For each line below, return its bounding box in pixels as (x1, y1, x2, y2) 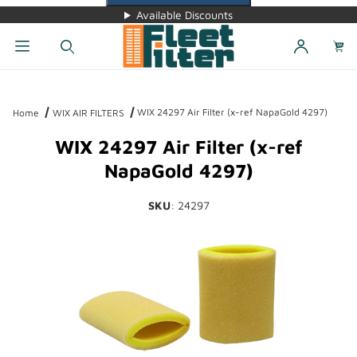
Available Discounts (135, 8, 233, 22)
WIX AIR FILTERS (52, 107, 124, 120)
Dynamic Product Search (23, 75, 149, 89)
